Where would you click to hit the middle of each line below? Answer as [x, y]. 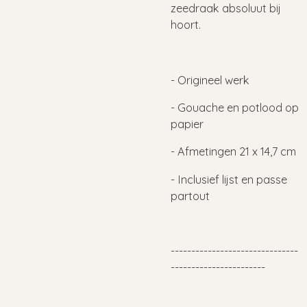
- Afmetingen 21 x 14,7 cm [233, 152]
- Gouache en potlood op [235, 107]
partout [190, 196]
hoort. [187, 24]
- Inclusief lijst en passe [229, 179]
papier [187, 124]
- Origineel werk [210, 80]
